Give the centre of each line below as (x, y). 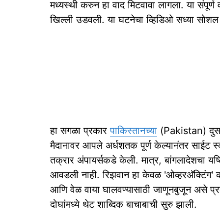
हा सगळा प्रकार (80, 131)
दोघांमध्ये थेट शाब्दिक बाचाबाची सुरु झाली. (124, 204)
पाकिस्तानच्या (134, 131)
